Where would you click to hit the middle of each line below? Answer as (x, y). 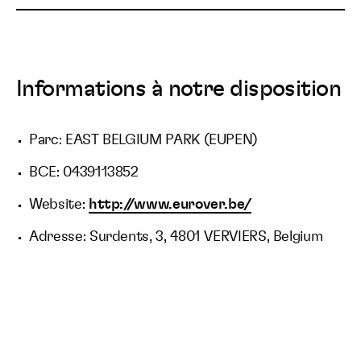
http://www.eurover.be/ (170, 205)
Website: (59, 205)
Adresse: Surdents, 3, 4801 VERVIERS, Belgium (176, 237)
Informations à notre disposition (179, 89)
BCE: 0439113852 (84, 172)
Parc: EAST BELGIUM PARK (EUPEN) (143, 140)
